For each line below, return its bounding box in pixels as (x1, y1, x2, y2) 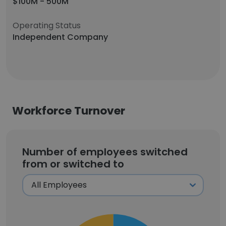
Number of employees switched (22, 145, 188, 159)
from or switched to (22, 157, 124, 171)
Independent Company (13, 31, 108, 43)
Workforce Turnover (12, 103, 125, 119)
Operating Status (13, 20, 81, 31)
